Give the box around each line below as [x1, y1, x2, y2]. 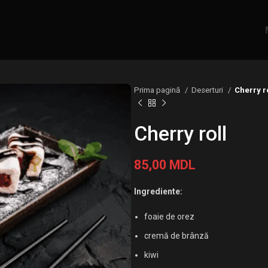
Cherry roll [134, 121, 227, 145]
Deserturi [191, 86, 225, 95]
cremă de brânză [144, 231, 209, 240]
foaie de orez [144, 212, 194, 221]
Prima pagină [134, 86, 182, 95]
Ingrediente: [134, 187, 182, 196]
